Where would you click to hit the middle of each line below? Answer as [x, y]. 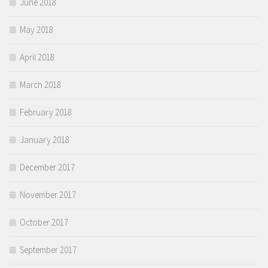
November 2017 [48, 195]
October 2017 [44, 223]
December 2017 [47, 167]
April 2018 [37, 57]
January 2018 [45, 140]
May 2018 [36, 30]
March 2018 [40, 85]
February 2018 [46, 112]
